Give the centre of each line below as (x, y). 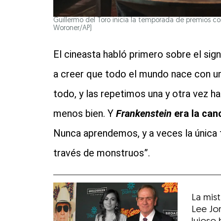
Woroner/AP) (72, 29)
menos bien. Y (84, 114)
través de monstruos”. (101, 153)
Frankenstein (144, 114)
